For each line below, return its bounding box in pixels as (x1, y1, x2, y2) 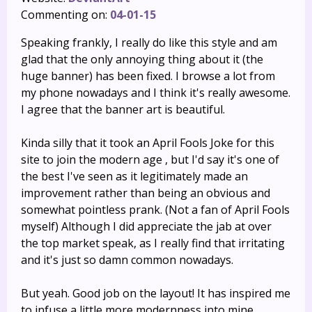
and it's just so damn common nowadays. (21, 252, 233, 267)
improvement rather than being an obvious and (21, 185, 270, 201)
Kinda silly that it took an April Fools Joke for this (21, 135, 274, 150)
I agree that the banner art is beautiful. (21, 102, 225, 117)
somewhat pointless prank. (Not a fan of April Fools (21, 202, 290, 217)
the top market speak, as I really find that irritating (21, 235, 285, 251)
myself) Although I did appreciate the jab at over (21, 219, 272, 234)
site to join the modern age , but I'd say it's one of (21, 152, 279, 167)
